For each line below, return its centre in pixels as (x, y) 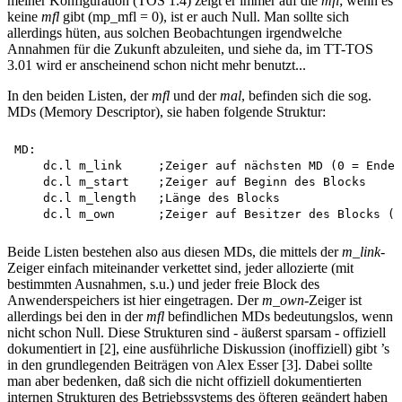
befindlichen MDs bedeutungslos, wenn (279, 317)
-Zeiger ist (333, 301)
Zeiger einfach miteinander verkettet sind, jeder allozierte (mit (180, 268)
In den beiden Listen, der (79, 96)
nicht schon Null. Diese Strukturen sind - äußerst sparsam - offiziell (197, 333)
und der (195, 96)
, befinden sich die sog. (306, 96)
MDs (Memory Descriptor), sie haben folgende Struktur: (166, 112)
